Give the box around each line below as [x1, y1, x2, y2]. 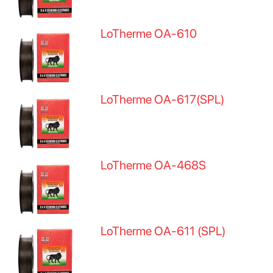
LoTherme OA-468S [101, 158, 207, 172]
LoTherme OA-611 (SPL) [101, 224, 226, 238]
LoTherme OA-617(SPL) [101, 92, 225, 107]
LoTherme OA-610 [101, 26, 197, 41]
